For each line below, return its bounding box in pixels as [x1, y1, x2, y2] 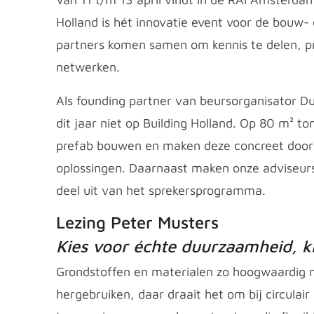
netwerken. [56, 60, 120, 74]
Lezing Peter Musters [56, 212, 219, 232]
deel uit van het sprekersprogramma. [56, 183, 266, 198]
